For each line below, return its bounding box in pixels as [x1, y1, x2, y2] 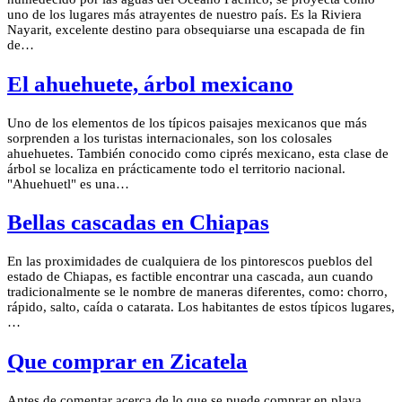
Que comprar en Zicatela [7, 348, 248, 373]
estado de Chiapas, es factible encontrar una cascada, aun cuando [7, 269, 373, 284]
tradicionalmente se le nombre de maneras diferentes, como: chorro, [7, 284, 388, 300]
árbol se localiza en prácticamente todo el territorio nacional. [7, 161, 345, 176]
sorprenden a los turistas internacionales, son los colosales [7, 130, 332, 145]
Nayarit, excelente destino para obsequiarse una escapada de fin [7, 22, 365, 38]
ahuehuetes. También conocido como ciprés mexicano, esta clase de [7, 145, 389, 161]
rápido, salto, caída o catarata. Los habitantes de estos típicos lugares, [7, 300, 395, 315]
